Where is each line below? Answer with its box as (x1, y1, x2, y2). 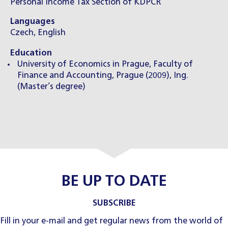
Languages (10, 17, 55, 26)
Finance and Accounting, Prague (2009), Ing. (17, 71, 188, 80)
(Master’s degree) (17, 82, 85, 92)
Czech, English (10, 28, 66, 37)
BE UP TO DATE (61, 174, 167, 190)
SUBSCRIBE (92, 198, 136, 208)
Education (10, 49, 52, 58)
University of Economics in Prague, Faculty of (17, 60, 193, 69)
